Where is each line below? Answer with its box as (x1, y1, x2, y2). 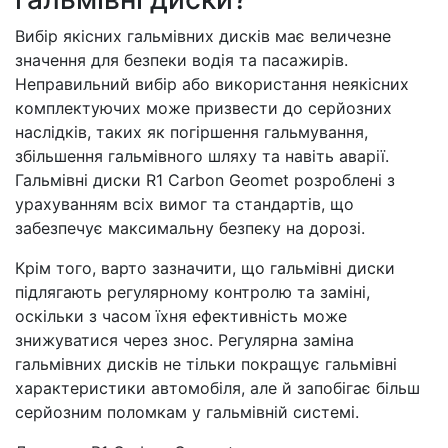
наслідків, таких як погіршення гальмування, (15, 122, 368, 142)
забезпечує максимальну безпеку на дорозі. (15, 218, 365, 238)
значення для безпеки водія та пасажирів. (15, 50, 348, 70)
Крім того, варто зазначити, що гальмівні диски (15, 258, 395, 278)
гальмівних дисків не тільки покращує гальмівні (15, 354, 397, 374)
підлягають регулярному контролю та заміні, (15, 282, 370, 302)
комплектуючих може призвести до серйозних (15, 98, 392, 118)
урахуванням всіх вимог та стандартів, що (15, 194, 354, 214)
